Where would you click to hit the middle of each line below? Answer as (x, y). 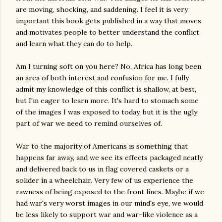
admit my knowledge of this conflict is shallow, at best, (106, 89)
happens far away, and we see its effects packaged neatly (109, 158)
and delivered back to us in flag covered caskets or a (102, 169)
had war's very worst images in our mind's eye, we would (110, 203)
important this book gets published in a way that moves (109, 21)
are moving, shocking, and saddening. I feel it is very (102, 9)
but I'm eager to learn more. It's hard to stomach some (107, 101)
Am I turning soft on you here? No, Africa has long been (109, 66)
